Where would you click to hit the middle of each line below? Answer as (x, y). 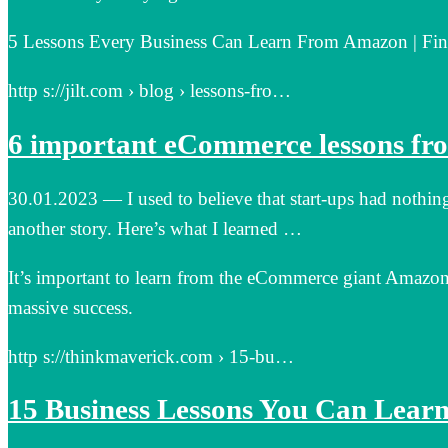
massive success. (70, 307)
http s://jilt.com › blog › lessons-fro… (149, 91)
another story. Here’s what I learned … (155, 228)
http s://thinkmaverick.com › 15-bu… (151, 356)
